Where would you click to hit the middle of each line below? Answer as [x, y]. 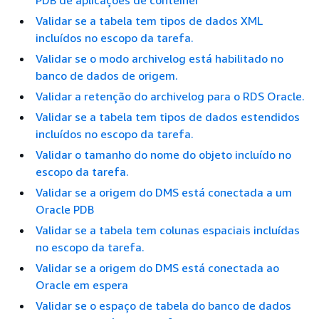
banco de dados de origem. [107, 75]
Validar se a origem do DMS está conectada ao [157, 268]
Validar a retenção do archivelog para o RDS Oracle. [170, 96]
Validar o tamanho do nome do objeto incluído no [163, 155]
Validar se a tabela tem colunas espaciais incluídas [168, 230]
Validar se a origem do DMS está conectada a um [164, 192]
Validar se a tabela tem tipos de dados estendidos [168, 117]
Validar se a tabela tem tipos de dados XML [149, 21]
